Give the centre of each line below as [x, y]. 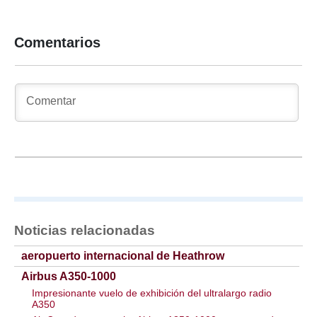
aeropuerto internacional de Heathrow [123, 256]
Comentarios [57, 42]
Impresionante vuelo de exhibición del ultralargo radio [152, 293]
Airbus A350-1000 [69, 276]
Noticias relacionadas [85, 230]
